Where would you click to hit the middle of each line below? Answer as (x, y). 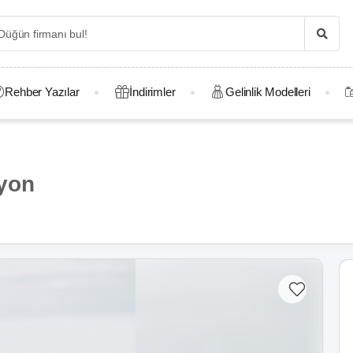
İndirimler (152, 92)
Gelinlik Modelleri (268, 92)
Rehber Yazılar (42, 92)
